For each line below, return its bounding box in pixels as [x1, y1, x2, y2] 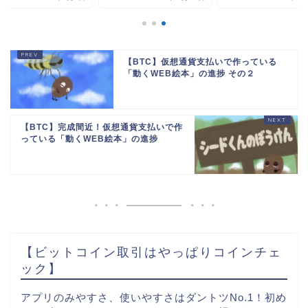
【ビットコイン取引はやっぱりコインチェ [21, 244, 282, 260]
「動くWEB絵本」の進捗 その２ [124, 69, 255, 79]
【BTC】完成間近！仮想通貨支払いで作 [21, 122, 183, 133]
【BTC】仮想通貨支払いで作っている [124, 57, 277, 67]
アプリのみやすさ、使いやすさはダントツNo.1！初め [21, 291, 287, 303]
